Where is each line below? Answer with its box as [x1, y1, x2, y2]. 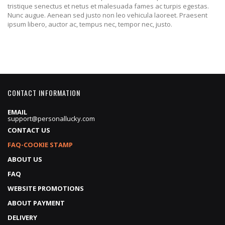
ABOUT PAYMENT [8, 198, 65, 207]
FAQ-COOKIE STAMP [8, 140, 73, 149]
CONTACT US [8, 126, 50, 135]
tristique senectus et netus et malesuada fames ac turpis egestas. [8, 2, 209, 11]
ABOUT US [8, 155, 42, 164]
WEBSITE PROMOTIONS [8, 184, 84, 193]
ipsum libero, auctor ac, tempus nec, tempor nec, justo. [8, 20, 172, 29]
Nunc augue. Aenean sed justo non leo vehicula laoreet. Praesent [8, 11, 207, 20]
